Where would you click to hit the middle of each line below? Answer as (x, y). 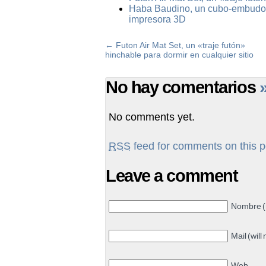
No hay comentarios (183, 87)
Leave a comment (172, 175)
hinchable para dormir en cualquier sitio (179, 54)
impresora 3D (157, 19)
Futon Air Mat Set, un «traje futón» (180, 45)
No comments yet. (152, 117)
